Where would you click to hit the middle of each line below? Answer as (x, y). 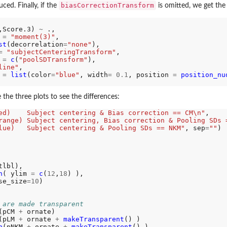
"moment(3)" (33, 36)
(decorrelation (35, 44)
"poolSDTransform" (53, 59)
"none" (79, 44)
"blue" (67, 74)
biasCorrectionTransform (107, 5)
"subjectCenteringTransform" (61, 52)
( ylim (16, 174)
